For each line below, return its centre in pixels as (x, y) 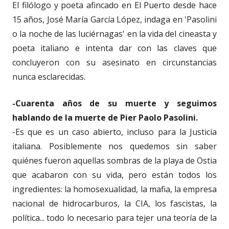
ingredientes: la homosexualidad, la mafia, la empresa (114, 189)
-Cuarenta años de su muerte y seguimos (114, 103)
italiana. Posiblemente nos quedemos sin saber (114, 146)
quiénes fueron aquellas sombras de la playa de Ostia (114, 160)
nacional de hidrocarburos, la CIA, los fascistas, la (114, 203)
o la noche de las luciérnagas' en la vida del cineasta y (114, 33)
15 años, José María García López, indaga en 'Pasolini (114, 19)
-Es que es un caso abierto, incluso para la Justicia (114, 132)
